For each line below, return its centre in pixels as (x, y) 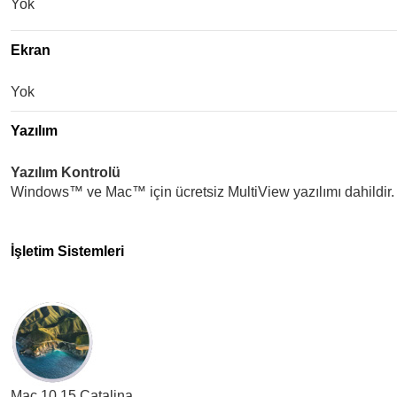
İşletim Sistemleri (67, 251)
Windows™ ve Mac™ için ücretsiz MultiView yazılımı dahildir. (202, 192)
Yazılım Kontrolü (66, 172)
